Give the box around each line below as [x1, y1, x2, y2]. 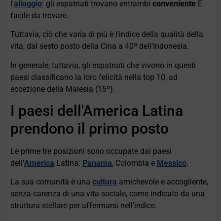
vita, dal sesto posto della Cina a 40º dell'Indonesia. [10, 41, 189, 51]
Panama [82, 158, 112, 168]
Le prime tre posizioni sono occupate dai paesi [10, 147, 172, 156]
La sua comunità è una [10, 177, 93, 187]
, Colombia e [112, 158, 157, 168]
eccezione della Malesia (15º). [10, 84, 115, 94]
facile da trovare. [10, 10, 69, 20]
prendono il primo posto [10, 120, 169, 138]
